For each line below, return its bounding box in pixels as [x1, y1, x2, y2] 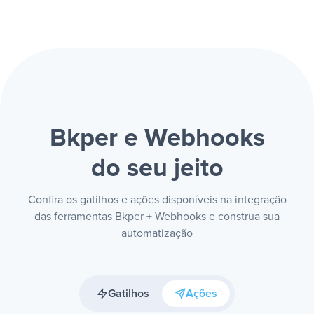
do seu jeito [90, 156, 224, 182]
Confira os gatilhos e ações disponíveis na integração [27, 194, 287, 205]
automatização [121, 228, 193, 239]
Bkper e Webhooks [49, 126, 265, 151]
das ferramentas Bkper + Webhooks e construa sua [34, 211, 280, 222]
